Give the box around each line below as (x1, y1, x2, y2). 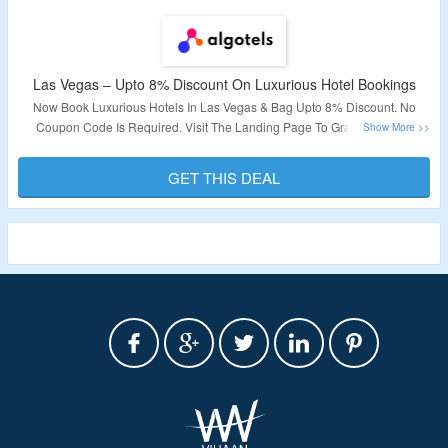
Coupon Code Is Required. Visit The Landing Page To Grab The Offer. (35, 118, 413, 135)
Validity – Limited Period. (157, 153, 291, 170)
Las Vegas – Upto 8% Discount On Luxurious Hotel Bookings (32, 74, 416, 94)
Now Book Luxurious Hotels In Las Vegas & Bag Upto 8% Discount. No (32, 98, 416, 115)
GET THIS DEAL (168, 167, 280, 188)
